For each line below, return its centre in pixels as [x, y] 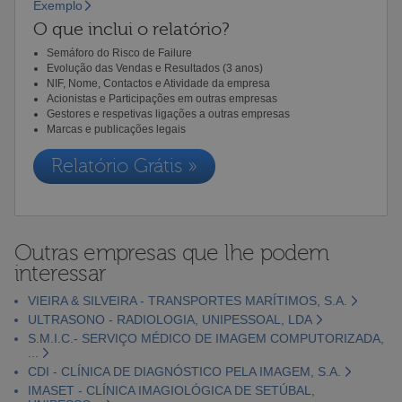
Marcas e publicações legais [116, 129]
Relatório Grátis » [124, 166]
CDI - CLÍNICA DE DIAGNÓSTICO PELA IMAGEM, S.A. [184, 371]
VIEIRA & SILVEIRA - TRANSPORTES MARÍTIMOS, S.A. [187, 300]
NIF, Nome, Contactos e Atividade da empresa [158, 83]
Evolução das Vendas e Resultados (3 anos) [154, 68]
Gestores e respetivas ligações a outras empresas [168, 114]
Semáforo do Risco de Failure [119, 52]
